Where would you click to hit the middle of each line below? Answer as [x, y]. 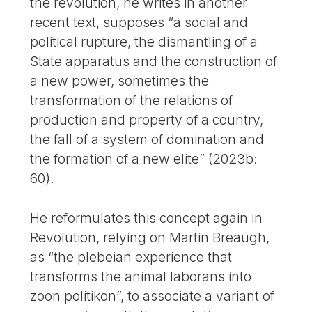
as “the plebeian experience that [131, 257]
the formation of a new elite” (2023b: [144, 159]
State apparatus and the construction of [154, 61]
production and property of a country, [147, 120]
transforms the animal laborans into [141, 276]
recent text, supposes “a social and [139, 22]
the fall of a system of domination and [147, 139]
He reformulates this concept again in [147, 218]
